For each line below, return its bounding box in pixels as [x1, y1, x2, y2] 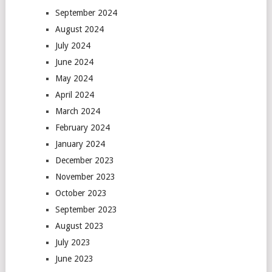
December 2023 [55, 155, 114, 165]
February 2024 [55, 123, 110, 132]
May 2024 [55, 73, 93, 83]
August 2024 [55, 24, 104, 34]
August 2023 [55, 221, 104, 231]
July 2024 [55, 41, 90, 50]
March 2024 [55, 106, 100, 116]
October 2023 [55, 188, 107, 198]
